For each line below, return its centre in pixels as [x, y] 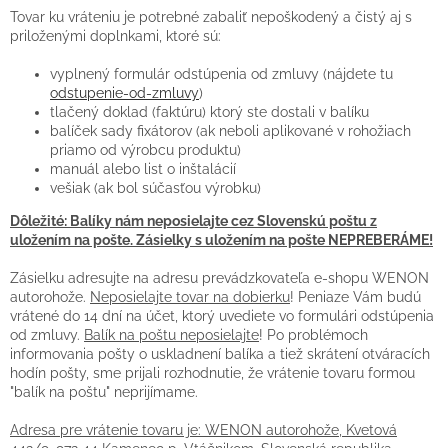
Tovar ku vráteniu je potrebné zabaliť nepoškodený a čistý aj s [211, 16]
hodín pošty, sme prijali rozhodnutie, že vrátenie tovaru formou [212, 372]
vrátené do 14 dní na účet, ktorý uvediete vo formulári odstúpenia [222, 315]
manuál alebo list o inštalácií [143, 168]
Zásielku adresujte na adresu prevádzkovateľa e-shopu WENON [219, 277]
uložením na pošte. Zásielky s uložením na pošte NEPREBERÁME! [221, 239]
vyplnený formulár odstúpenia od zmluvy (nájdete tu [221, 73]
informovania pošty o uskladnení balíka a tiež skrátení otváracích [220, 353]
